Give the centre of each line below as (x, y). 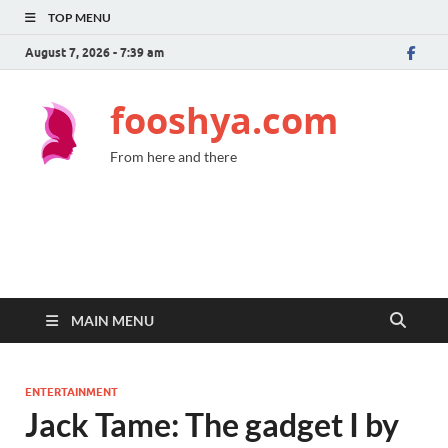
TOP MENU (79, 17)
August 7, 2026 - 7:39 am (94, 52)
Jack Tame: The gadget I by (212, 424)
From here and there (173, 156)
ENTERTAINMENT (71, 392)
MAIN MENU (112, 320)
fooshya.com (224, 120)
